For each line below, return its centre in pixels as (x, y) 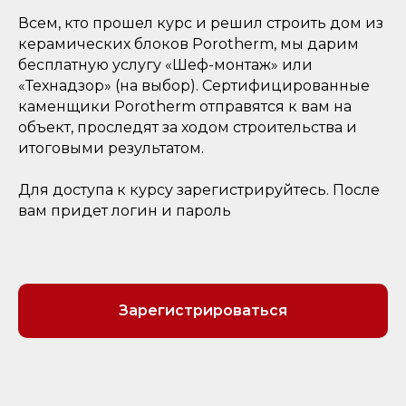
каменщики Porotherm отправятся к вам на (185, 106)
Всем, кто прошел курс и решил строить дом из (201, 23)
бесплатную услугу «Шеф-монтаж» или (165, 65)
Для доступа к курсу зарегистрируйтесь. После (199, 190)
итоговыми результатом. (111, 148)
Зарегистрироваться (203, 310)
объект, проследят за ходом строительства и (188, 127)
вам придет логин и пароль (125, 211)
